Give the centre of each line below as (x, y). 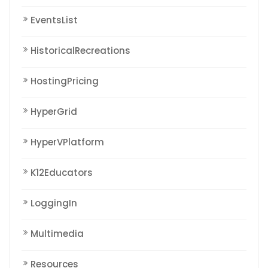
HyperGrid (54, 112)
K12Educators (62, 173)
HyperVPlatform (67, 142)
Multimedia (57, 234)
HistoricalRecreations (80, 51)
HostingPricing (65, 81)
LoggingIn (54, 203)
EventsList (54, 20)
